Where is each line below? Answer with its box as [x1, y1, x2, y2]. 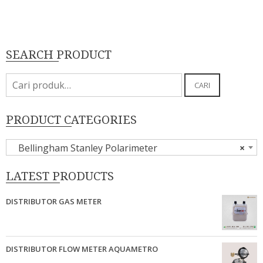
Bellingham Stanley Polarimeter [11, 141, 157, 155]
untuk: [5, 87, 33, 100]
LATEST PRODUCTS [6, 169, 114, 184]
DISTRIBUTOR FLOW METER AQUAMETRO [6, 243, 158, 254]
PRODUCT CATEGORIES [6, 112, 137, 127]
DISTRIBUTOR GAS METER [6, 195, 102, 207]
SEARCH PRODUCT [6, 48, 112, 62]
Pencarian [5, 73, 49, 86]
